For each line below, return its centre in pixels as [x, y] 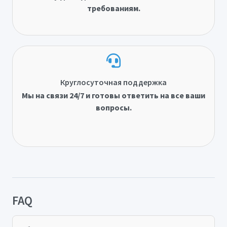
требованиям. [113, 8]
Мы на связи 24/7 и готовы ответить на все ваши [113, 96]
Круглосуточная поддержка [113, 82]
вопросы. [113, 108]
